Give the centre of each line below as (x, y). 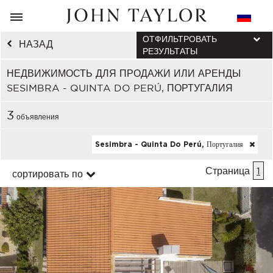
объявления (37, 117)
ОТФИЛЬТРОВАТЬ (180, 39)
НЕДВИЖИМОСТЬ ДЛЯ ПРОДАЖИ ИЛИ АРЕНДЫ (124, 73)
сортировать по (48, 174)
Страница (229, 171)
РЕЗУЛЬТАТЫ (170, 51)
